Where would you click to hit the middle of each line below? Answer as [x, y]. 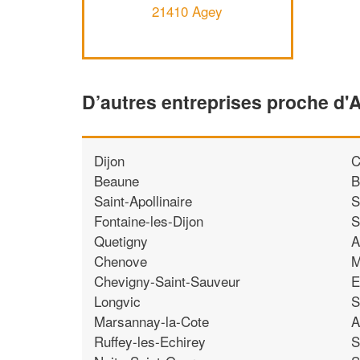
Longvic [117, 301]
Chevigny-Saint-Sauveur [167, 280]
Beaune [117, 180]
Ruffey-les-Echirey [150, 341]
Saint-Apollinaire [143, 200]
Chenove [121, 260]
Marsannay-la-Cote [151, 321]
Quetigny [121, 240]
